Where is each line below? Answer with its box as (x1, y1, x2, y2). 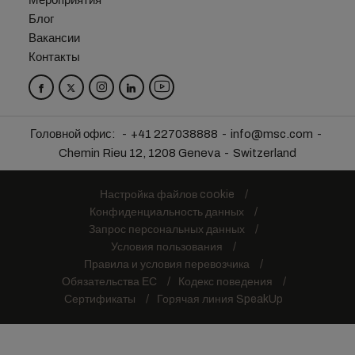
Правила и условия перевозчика (84, 258, 250, 270)
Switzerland (233, 147, 296, 159)
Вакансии (28, 32, 80, 44)
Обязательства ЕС (61, 276, 157, 288)
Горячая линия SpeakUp (157, 293, 283, 305)
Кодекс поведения (177, 276, 273, 288)
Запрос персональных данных (89, 223, 245, 235)
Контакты (28, 51, 80, 63)
